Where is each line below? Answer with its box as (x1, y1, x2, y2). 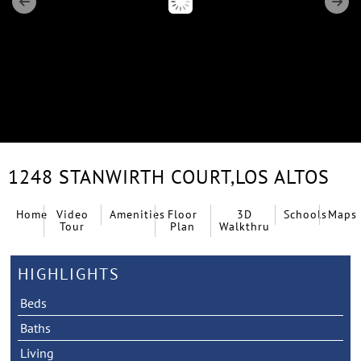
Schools (283, 207, 327, 222)
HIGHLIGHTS (17, 263, 120, 285)
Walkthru (218, 219, 270, 234)
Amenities (110, 207, 166, 222)
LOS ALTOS (235, 164, 330, 189)
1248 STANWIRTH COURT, (8, 164, 235, 189)
